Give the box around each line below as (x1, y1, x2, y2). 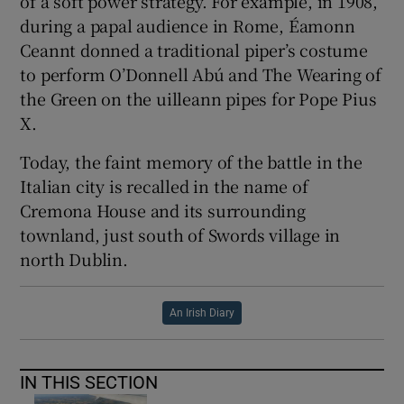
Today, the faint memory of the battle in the (20, 149, 363, 173)
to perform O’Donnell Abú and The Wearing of (20, 61, 381, 86)
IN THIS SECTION (20, 372, 159, 391)
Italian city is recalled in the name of (20, 173, 308, 197)
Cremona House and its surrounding (20, 197, 306, 222)
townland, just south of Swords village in (20, 222, 341, 246)
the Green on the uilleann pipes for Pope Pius (20, 86, 377, 110)
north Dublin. (20, 246, 128, 271)
